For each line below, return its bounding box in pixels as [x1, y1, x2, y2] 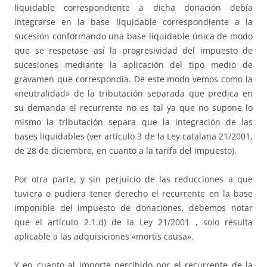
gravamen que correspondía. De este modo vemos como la [14, 73, 253, 85]
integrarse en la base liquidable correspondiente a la [14, 16, 253, 28]
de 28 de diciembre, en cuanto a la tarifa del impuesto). [14, 145, 237, 157]
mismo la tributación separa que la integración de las [14, 116, 253, 128]
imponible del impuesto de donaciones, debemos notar [14, 202, 253, 214]
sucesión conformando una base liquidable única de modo [14, 30, 253, 42]
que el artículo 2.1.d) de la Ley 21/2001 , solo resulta [14, 216, 253, 228]
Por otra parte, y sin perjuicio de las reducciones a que [14, 173, 253, 185]
